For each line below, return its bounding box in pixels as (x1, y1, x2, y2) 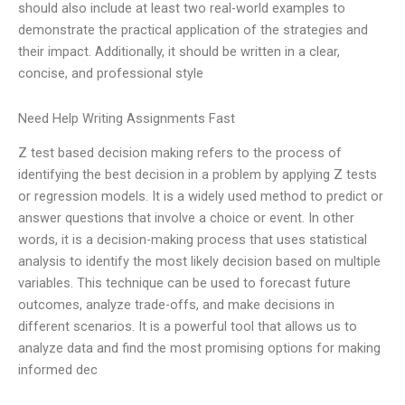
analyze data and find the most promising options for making (18, 340, 381, 357)
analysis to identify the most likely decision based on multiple (18, 253, 381, 270)
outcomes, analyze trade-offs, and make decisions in (18, 297, 334, 314)
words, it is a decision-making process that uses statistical (18, 231, 367, 249)
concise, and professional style (18, 65, 203, 82)
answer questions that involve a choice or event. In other (18, 210, 354, 227)
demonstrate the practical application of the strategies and (18, 22, 368, 39)
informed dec (18, 362, 98, 379)
